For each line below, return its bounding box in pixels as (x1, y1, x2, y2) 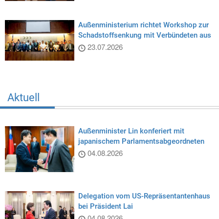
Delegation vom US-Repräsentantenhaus (78, 192, 210, 201)
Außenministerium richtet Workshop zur (78, 20, 209, 29)
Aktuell (7, 91, 40, 104)
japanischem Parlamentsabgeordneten (78, 136, 204, 146)
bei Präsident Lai (78, 202, 133, 211)
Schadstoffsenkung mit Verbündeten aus (78, 30, 211, 40)
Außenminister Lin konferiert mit (78, 126, 184, 135)
